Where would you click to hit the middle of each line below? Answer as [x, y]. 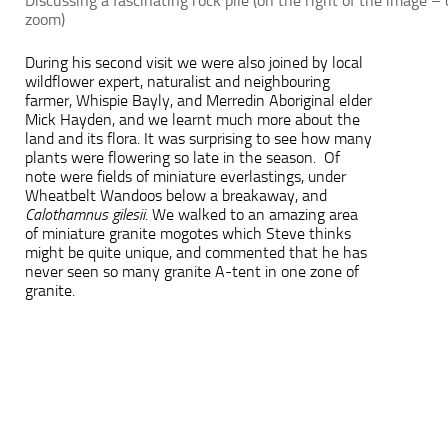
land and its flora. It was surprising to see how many [198, 138]
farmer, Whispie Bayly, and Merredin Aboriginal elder [198, 100]
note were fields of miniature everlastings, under [185, 176]
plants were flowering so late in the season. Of [182, 157]
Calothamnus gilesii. [86, 214]
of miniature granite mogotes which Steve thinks [188, 233]
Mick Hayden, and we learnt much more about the [192, 119]
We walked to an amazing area [253, 214]
